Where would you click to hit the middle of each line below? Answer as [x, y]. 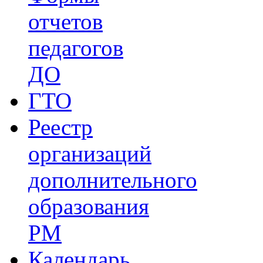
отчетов [65, 22]
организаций [90, 154]
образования [89, 207]
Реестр [60, 127]
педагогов [76, 48]
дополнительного [113, 180]
